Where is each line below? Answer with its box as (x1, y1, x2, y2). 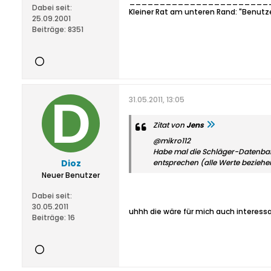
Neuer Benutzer (42, 170, 100, 180)
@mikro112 (153, 135, 191, 146)
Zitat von (153, 120, 186, 130)
